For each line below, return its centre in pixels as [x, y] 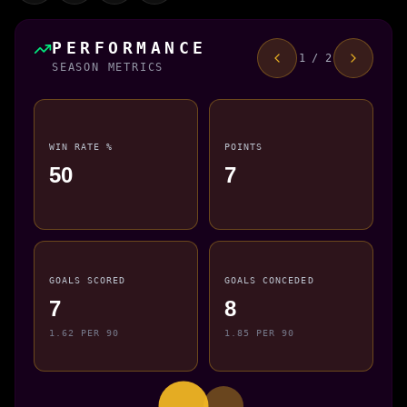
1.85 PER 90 [260, 332]
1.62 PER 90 [84, 332]
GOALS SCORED [88, 280]
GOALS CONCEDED [269, 280]
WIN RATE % [81, 147]
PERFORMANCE [129, 47]
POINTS [244, 147]
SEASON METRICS [108, 67]
